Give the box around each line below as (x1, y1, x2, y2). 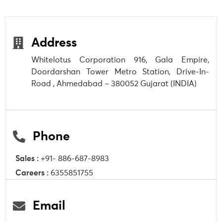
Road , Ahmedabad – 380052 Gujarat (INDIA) (31, 80, 197, 88)
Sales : (15, 155, 39, 163)
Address (31, 37, 77, 50)
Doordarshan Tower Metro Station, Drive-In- (31, 68, 209, 76)
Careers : (15, 169, 49, 177)
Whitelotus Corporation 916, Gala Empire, (31, 56, 209, 64)
